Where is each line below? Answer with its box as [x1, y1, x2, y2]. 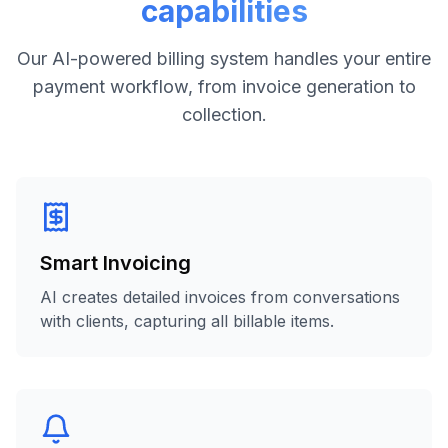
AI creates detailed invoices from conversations [40, 287, 400, 307]
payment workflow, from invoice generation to [32, 76, 416, 97]
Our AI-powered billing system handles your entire [17, 48, 431, 69]
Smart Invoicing [40, 251, 191, 275]
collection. [181, 104, 267, 125]
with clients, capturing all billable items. [40, 311, 334, 331]
